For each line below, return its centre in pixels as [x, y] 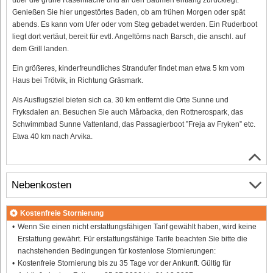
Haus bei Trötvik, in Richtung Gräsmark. [78, 80]
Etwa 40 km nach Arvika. [52, 136]
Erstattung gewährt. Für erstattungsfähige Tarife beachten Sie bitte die [132, 239]
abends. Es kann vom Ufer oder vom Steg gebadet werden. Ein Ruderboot [135, 24]
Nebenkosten [41, 185]
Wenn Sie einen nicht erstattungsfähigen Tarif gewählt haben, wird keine [137, 226]
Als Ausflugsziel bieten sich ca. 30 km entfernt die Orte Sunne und [120, 100]
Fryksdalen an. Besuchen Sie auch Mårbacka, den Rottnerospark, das [128, 112]
